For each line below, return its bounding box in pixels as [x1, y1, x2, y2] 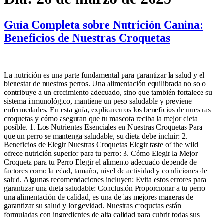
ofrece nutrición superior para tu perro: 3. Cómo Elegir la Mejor [4, 149, 198, 157]
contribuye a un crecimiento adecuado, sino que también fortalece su [4, 88, 212, 96]
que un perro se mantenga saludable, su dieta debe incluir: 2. [4, 131, 187, 140]
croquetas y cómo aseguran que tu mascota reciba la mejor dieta [4, 114, 198, 123]
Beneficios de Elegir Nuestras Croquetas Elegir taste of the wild [4, 140, 198, 149]
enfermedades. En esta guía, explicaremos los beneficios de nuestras [4, 105, 211, 114]
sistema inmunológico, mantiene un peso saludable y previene [4, 96, 192, 105]
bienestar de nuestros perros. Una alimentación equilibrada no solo [4, 79, 206, 88]
